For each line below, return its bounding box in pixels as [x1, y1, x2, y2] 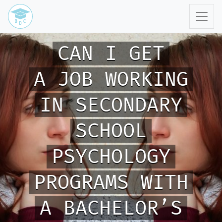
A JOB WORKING [34, 67, 188, 91]
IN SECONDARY [40, 93, 182, 117]
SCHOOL [75, 119, 147, 143]
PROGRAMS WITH [34, 170, 188, 194]
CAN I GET [57, 42, 165, 65]
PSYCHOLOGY [52, 145, 170, 168]
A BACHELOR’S [40, 196, 182, 220]
